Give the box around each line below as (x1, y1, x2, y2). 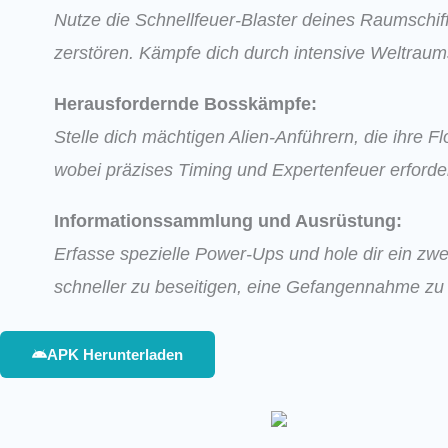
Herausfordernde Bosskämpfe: (54, 93, 317, 114)
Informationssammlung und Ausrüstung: (54, 210, 402, 231)
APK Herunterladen (47, 345, 183, 363)
